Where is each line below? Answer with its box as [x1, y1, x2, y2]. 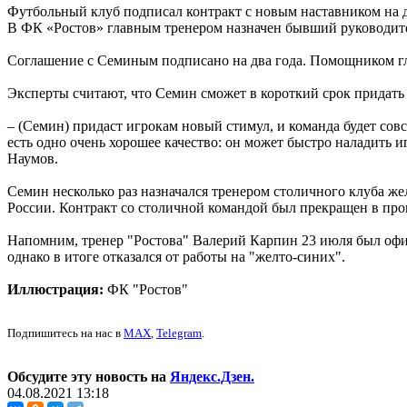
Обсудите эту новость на [7, 369, 170, 385]
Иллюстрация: [7, 282, 104, 298]
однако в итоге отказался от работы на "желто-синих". [7, 249, 345, 265]
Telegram [156, 326, 202, 341]
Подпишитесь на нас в [7, 326, 124, 341]
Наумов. [7, 151, 58, 167]
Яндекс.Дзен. [170, 369, 254, 385]
